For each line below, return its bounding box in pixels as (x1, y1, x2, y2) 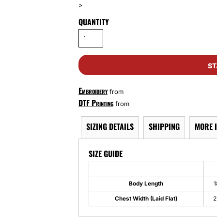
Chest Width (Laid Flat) (115, 195, 177, 202)
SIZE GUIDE (89, 148, 123, 160)
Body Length (129, 180, 163, 187)
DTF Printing (78, 97, 113, 109)
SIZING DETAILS (86, 121, 134, 133)
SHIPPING (149, 121, 180, 133)
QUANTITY (78, 16, 109, 28)
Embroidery (78, 85, 108, 97)
